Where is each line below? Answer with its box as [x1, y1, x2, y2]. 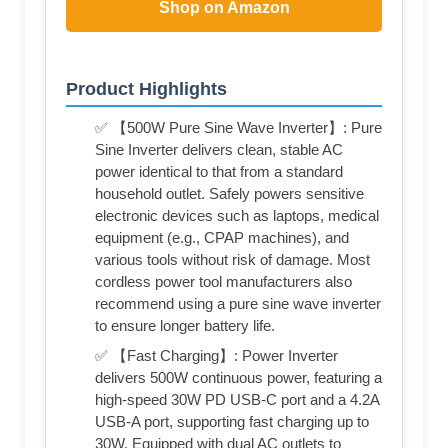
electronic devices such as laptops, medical [95, 206, 379, 224]
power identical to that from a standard [95, 162, 343, 180]
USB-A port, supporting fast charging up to [95, 412, 369, 430]
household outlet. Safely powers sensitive [95, 184, 364, 202]
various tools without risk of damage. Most [95, 250, 370, 268]
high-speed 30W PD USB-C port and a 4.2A [95, 390, 379, 408]
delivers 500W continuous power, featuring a [95, 368, 382, 386]
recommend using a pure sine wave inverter [95, 294, 381, 312]
